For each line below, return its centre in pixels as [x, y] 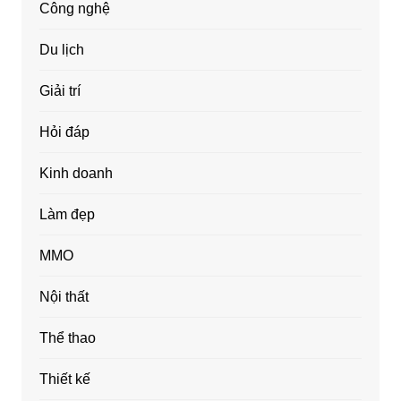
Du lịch [61, 49]
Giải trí [60, 90]
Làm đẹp [67, 214]
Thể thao [67, 337]
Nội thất [64, 296]
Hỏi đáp [64, 132]
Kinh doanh [76, 173]
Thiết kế [64, 379]
